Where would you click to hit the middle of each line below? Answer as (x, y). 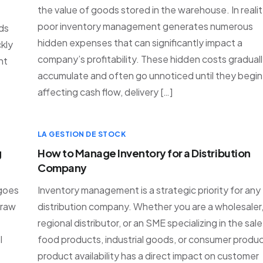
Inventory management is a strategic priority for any (149, 190)
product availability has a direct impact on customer (148, 256)
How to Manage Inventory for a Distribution (144, 153)
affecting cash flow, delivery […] (105, 92)
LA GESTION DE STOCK (82, 134)
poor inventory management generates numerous (145, 26)
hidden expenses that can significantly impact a (140, 43)
